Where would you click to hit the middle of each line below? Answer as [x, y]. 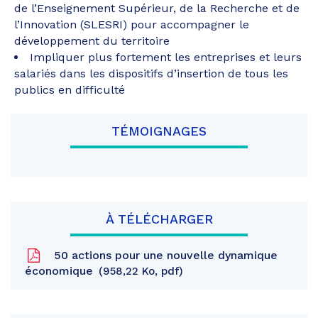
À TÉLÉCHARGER [159, 219]
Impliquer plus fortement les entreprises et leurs [166, 57]
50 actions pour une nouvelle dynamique [164, 256]
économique [61, 271]
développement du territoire [92, 41]
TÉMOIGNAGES [159, 131]
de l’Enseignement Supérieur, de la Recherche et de [157, 9]
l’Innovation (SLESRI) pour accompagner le [132, 25]
